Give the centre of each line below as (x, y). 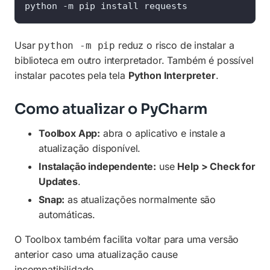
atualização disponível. (90, 149)
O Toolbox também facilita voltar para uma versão (127, 239)
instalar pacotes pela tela (71, 76)
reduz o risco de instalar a (175, 46)
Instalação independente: (98, 167)
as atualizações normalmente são (140, 199)
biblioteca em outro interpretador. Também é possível (134, 61)
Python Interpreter (172, 76)
